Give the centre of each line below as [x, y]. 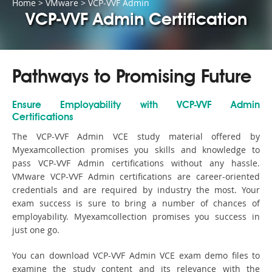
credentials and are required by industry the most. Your [136, 190]
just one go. [36, 230]
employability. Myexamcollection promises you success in [136, 217]
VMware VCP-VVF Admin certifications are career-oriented [136, 177]
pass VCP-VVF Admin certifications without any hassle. [136, 163]
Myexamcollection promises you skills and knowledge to [136, 150]
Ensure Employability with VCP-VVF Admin [136, 106]
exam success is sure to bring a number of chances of [136, 203]
